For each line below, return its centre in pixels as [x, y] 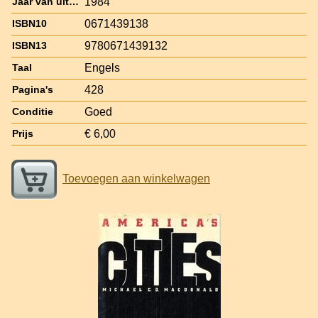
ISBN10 [29, 23]
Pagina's [33, 89]
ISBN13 [29, 45]
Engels [102, 67]
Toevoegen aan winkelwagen [136, 178]
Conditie [33, 111]
